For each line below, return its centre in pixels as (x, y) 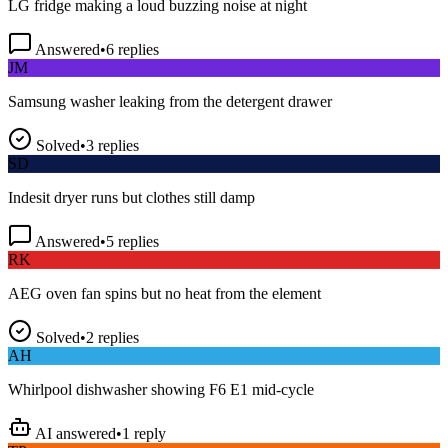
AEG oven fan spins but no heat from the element (164, 277)
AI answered (74, 417)
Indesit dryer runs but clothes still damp (131, 181)
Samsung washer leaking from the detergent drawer (170, 85)
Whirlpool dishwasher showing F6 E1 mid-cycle (161, 373)
